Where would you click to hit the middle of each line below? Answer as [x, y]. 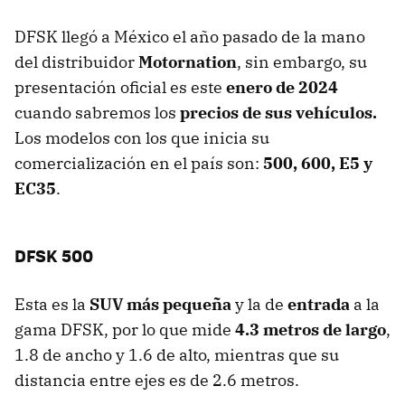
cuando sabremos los [97, 113]
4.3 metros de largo [311, 330]
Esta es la [52, 305]
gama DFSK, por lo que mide [125, 330]
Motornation [188, 62]
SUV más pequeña [160, 305]
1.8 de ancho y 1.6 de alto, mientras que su [177, 355]
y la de [259, 305]
